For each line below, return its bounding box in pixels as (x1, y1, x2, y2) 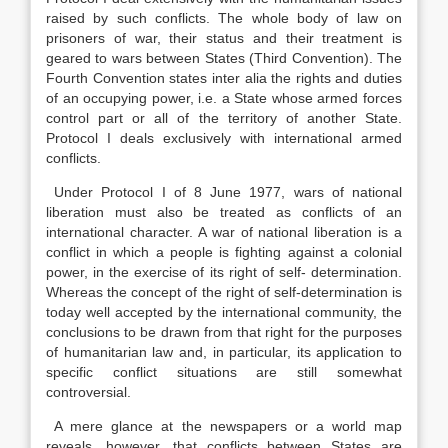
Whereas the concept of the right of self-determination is (46, 284, 402, 300)
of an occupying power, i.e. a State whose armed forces (46, 90, 402, 106)
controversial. (46, 384, 131, 400)
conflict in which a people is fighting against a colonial (46, 244, 402, 260)
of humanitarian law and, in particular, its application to (46, 344, 402, 360)
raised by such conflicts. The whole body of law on (46, 10, 402, 26)
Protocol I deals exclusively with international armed (46, 130, 402, 146)
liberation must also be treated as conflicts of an (46, 204, 402, 220)
